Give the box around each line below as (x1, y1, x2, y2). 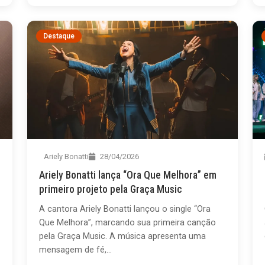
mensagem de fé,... (39, 244, 112, 255)
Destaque (43, 31, 75, 40)
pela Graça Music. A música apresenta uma (39, 231, 206, 241)
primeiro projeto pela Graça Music (39, 183, 183, 195)
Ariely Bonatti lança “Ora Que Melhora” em (39, 169, 217, 181)
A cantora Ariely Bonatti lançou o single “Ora (39, 203, 211, 214)
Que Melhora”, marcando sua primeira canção (39, 217, 216, 228)
